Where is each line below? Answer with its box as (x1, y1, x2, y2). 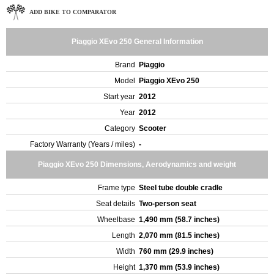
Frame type (98, 183, 135, 192)
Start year (103, 92, 135, 101)
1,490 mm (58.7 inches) (139, 215, 221, 224)
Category (105, 124, 135, 133)
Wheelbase (97, 215, 135, 224)
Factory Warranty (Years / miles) (30, 140, 135, 149)
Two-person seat (139, 199, 198, 208)
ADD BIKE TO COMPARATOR (29, 8, 116, 15)
